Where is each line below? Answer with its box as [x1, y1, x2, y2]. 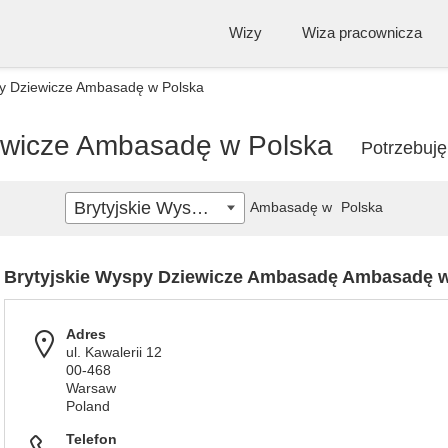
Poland [66, 398, 110, 414]
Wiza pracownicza [302, 24, 422, 41]
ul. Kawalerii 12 [66, 344, 162, 360]
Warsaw [66, 380, 116, 396]
